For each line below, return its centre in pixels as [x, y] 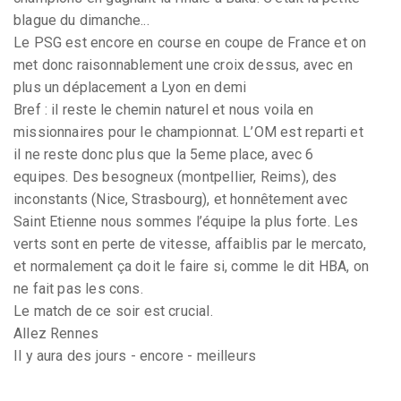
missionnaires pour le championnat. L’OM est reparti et [188, 132]
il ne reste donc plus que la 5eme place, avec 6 [164, 154]
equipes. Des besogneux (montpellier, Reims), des [175, 176]
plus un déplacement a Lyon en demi [130, 87]
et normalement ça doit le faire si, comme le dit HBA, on [192, 266]
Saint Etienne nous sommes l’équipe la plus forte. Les [186, 221]
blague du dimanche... [81, 20]
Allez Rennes [56, 333]
